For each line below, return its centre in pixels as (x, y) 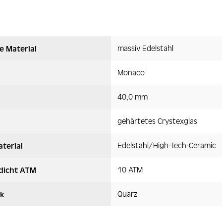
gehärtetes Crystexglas (157, 121)
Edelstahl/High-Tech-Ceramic (166, 145)
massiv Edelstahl (145, 48)
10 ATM (130, 169)
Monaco (131, 72)
